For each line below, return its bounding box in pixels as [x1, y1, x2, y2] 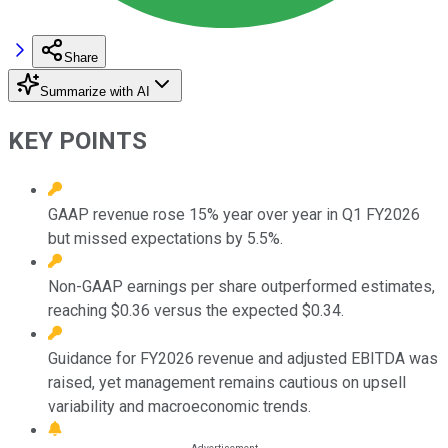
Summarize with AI [40, 83, 150, 99]
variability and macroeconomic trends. [48, 396, 311, 416]
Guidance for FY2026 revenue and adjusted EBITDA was [48, 348, 438, 368]
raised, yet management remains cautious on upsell [48, 372, 406, 392]
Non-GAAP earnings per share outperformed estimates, [48, 276, 435, 296]
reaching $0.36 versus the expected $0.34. [48, 300, 344, 320]
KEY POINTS [8, 126, 147, 155]
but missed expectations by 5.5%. [48, 228, 283, 248]
